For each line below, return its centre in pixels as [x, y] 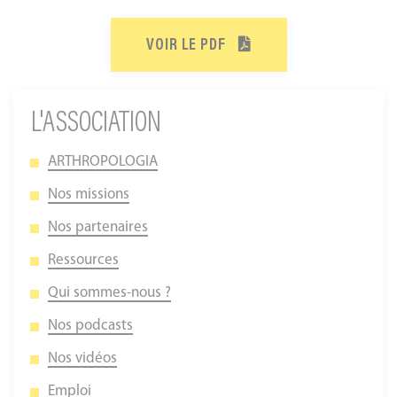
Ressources [83, 260]
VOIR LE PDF [187, 46]
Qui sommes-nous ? [109, 293]
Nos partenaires [98, 227]
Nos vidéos [82, 358]
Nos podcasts [90, 326]
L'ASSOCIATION [96, 124]
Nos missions [89, 195]
